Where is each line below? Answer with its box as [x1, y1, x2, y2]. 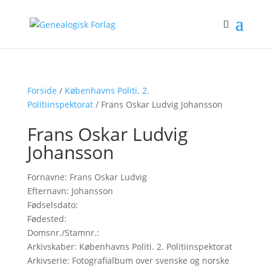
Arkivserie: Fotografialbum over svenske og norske [27, 255, 229, 266]
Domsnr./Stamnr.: [27, 227, 99, 238]
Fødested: [27, 213, 67, 224]
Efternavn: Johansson [27, 185, 113, 197]
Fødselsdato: [27, 199, 78, 211]
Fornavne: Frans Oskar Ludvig [27, 171, 147, 183]
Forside [27, 85, 57, 96]
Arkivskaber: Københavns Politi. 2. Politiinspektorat [27, 241, 232, 252]
